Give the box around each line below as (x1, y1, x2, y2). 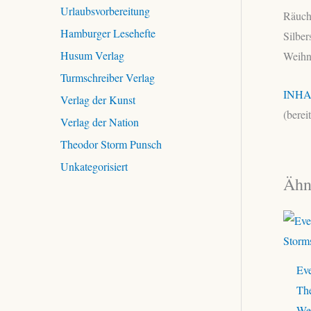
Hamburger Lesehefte (60, 25, 155, 40)
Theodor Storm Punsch (60, 136, 162, 151)
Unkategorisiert (60, 158, 128, 174)
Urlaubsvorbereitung (60, 3, 150, 18)
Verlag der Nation (60, 114, 139, 129)
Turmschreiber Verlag (60, 69, 155, 85)
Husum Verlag (60, 47, 124, 62)
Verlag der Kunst (60, 92, 135, 107)
